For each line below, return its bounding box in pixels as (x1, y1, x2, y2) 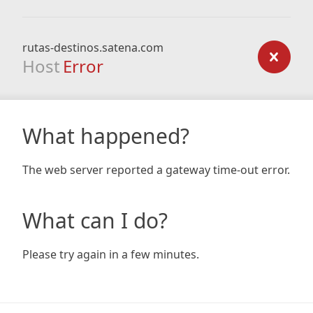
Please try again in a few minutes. (22, 247, 199, 262)
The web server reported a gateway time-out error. (22, 162, 290, 177)
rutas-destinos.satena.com (22, 40, 163, 55)
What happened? (22, 122, 189, 150)
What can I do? (22, 206, 168, 235)
